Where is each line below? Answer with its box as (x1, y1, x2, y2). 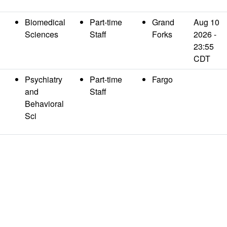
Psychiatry (25, 73, 62, 85)
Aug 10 (194, 16, 219, 28)
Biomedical (25, 16, 65, 28)
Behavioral (25, 98, 64, 109)
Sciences (25, 28, 58, 40)
